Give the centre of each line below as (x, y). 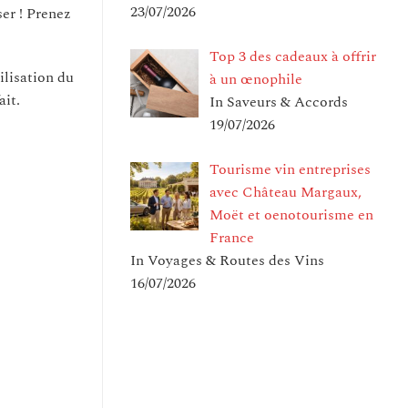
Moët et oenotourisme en (291, 214)
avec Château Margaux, (286, 192)
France (232, 237)
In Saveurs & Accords (279, 102)
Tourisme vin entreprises (290, 169)
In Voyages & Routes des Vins (227, 260)
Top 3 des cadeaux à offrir (293, 56)
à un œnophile (256, 79)
